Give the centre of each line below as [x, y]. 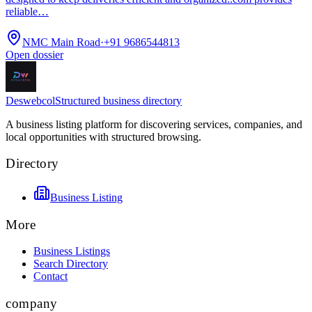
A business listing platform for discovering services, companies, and [154, 124]
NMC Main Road [61, 42]
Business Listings [72, 251]
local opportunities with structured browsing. [103, 136]
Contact [50, 276]
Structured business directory [118, 100]
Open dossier [34, 54]
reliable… [27, 11]
